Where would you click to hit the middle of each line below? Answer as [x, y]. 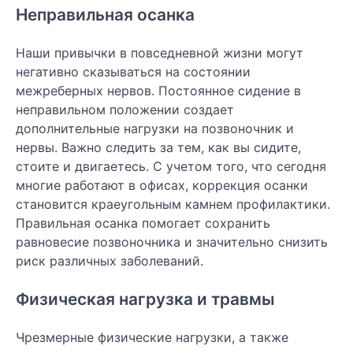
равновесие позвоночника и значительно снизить [172, 242]
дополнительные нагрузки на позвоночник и [155, 129]
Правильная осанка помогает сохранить [143, 223]
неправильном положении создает [125, 110]
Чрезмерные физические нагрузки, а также [152, 337]
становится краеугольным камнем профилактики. [173, 204]
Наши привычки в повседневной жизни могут [160, 53]
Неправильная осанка [105, 15]
